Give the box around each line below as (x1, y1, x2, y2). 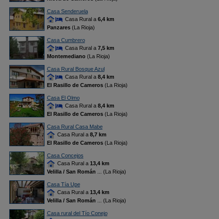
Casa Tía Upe (46, 181, 80, 187)
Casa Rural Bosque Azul (46, 66, 105, 72)
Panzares (46, 24, 70, 31)
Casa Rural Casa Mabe (46, 124, 103, 130)
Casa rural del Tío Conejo (46, 210, 108, 216)
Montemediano (46, 53, 86, 60)
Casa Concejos (46, 153, 84, 158)
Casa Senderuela (46, 8, 88, 14)
